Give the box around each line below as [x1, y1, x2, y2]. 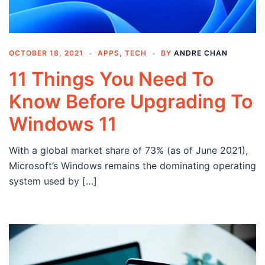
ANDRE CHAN [174, 49, 228, 58]
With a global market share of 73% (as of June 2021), [9, 144, 248, 157]
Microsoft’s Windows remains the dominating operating [9, 160, 256, 172]
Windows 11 [9, 112, 117, 136]
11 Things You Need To [9, 67, 214, 91]
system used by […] [9, 175, 97, 188]
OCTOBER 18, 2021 [9, 49, 83, 58]
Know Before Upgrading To [9, 90, 253, 114]
